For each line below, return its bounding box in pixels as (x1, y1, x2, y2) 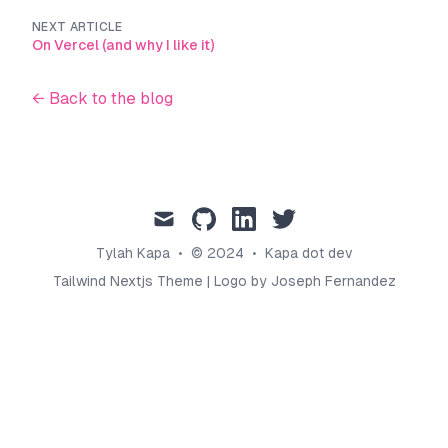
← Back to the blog (32, 89, 173, 108)
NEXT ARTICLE (32, 20, 123, 34)
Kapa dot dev (264, 245, 353, 261)
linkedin (231, 208, 281, 224)
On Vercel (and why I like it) (32, 37, 214, 53)
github (191, 208, 230, 224)
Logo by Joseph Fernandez (213, 273, 396, 289)
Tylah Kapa (95, 245, 170, 261)
